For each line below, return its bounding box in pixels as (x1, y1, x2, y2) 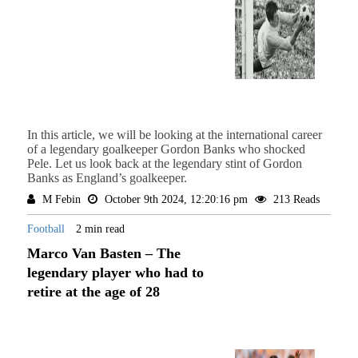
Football (26, 223, 68, 236)
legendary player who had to (26, 265, 204, 281)
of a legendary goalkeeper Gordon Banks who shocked (26, 142, 305, 157)
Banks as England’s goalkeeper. (26, 171, 187, 185)
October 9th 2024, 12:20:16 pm (101, 193, 251, 206)
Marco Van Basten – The (26, 245, 181, 262)
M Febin (38, 193, 84, 206)
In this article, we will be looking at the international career (26, 128, 322, 142)
